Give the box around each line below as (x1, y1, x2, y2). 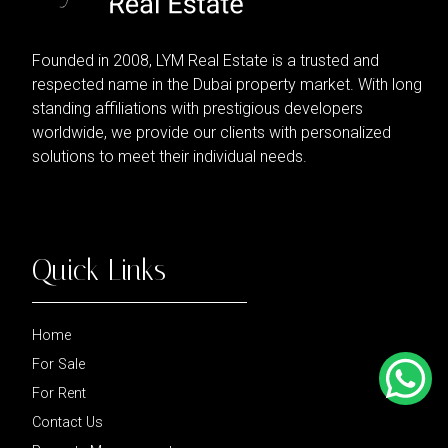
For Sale (32, 356, 85, 374)
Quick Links (32, 253, 166, 288)
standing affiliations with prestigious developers (32, 99, 363, 119)
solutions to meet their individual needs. (32, 147, 307, 167)
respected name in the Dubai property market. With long (32, 75, 422, 95)
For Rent (32, 385, 86, 403)
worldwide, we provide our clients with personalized (32, 123, 391, 143)
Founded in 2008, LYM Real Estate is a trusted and (32, 51, 379, 71)
